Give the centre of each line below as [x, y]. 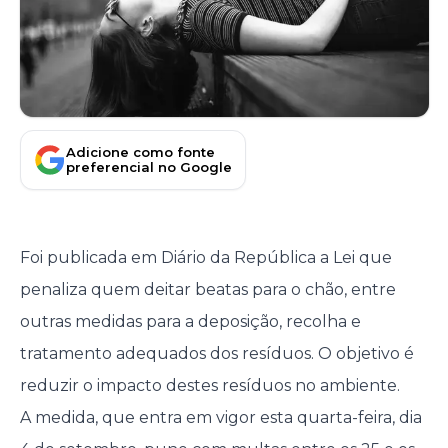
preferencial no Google [149, 166]
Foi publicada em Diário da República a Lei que [205, 258]
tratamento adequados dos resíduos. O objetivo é [216, 354]
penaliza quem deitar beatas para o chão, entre [207, 290]
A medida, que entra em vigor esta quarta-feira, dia [220, 418]
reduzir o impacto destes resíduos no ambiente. [209, 386]
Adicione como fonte [140, 151]
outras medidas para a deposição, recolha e [190, 322]
